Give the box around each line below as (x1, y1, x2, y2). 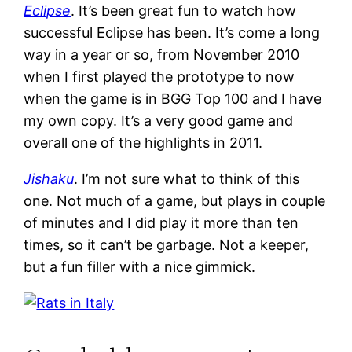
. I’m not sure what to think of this (74, 170, 300, 187)
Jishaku (24, 170, 75, 187)
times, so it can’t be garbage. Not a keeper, (24, 236, 310, 253)
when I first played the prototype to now (24, 68, 295, 85)
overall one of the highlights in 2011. (24, 134, 263, 151)
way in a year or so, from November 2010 (24, 46, 300, 63)
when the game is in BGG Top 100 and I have (24, 90, 322, 107)
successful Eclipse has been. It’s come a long (24, 24, 321, 41)
